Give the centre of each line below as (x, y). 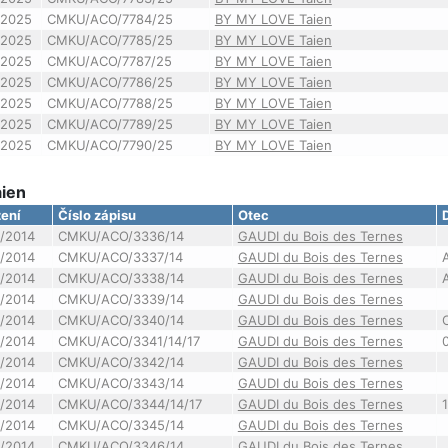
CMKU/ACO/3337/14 (120, 257)
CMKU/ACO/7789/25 (109, 124)
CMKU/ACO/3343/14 (120, 383)
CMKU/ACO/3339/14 (120, 299)
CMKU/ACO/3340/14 (120, 320)
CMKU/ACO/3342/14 (120, 362)
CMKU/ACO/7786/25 (109, 82)
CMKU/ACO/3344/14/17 (129, 404)
